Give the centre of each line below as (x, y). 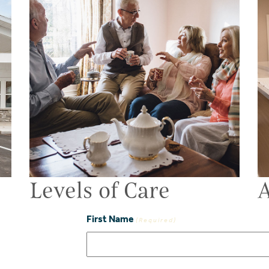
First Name (110, 219)
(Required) (156, 220)
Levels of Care (100, 190)
